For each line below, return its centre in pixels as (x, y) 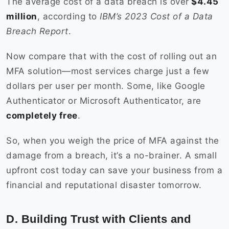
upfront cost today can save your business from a (114, 170)
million (22, 17)
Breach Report (37, 31)
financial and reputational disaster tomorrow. (105, 185)
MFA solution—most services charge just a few (108, 71)
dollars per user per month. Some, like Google (106, 86)
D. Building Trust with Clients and (98, 219)
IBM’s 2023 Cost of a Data (156, 17)
